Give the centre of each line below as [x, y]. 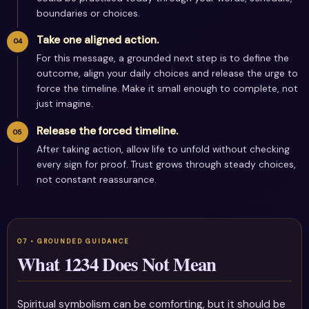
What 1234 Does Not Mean [117, 263]
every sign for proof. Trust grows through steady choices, [167, 164]
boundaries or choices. [89, 13]
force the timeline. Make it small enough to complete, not [168, 89]
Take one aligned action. [98, 40]
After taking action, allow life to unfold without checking [163, 149]
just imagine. [65, 104]
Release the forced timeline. [108, 131]
